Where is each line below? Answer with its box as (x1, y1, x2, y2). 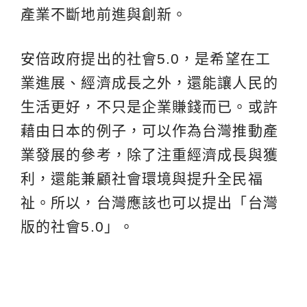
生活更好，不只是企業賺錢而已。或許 (21, 98, 278, 114)
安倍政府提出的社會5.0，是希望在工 (21, 50, 271, 66)
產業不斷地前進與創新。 (21, 5, 188, 22)
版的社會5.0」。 (21, 218, 134, 234)
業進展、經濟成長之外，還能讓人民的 (21, 74, 278, 90)
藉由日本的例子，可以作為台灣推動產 (21, 122, 278, 138)
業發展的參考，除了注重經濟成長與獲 (21, 146, 278, 162)
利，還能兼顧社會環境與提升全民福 (21, 170, 263, 186)
